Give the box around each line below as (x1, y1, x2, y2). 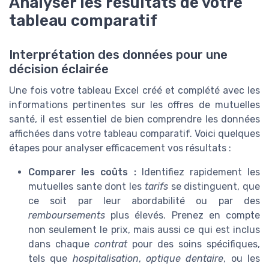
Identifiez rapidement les (136, 166, 260, 178)
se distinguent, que (168, 180, 261, 192)
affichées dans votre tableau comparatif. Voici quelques (9, 127, 260, 139)
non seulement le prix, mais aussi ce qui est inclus (28, 223, 260, 235)
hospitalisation (72, 252, 139, 264)
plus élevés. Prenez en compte (105, 209, 260, 221)
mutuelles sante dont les (28, 180, 145, 192)
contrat (94, 238, 127, 250)
